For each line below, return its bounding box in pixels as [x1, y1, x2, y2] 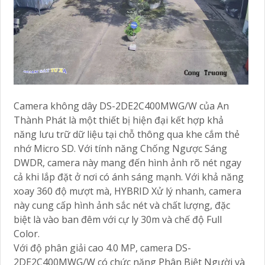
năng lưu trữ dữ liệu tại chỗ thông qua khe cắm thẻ [14, 127, 240, 141]
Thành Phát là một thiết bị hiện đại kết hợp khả [14, 113, 224, 127]
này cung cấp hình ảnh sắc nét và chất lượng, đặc [14, 198, 230, 212]
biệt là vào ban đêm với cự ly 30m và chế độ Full [14, 212, 222, 226]
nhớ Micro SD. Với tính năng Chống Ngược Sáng [14, 141, 227, 155]
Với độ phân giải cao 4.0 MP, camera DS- [14, 241, 191, 254]
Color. [14, 227, 40, 240]
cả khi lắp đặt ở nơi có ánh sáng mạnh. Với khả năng [14, 170, 244, 183]
